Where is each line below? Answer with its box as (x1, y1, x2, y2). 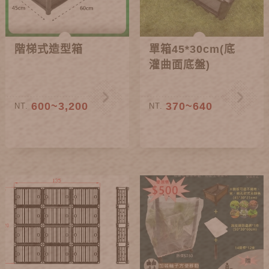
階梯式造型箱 (14, 43, 83, 55)
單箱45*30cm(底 (149, 43, 236, 55)
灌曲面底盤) (149, 58, 211, 71)
